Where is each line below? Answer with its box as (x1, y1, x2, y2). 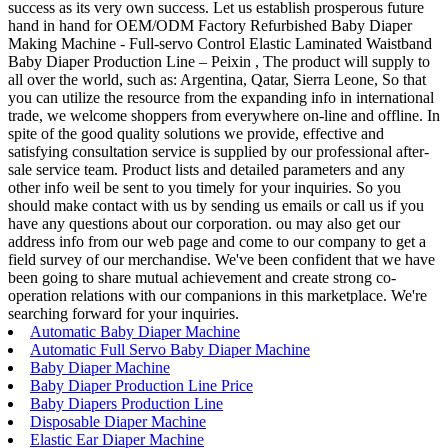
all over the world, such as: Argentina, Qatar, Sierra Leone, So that (8, 71, 426, 89)
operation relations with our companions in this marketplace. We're (8, 287, 427, 305)
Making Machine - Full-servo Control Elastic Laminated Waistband (8, 35, 432, 53)
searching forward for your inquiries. (8, 305, 239, 323)
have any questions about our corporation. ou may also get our (8, 215, 400, 233)
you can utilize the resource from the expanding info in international (8, 89, 434, 107)
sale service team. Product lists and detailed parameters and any (8, 161, 405, 179)
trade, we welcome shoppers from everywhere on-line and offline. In (8, 107, 440, 125)
